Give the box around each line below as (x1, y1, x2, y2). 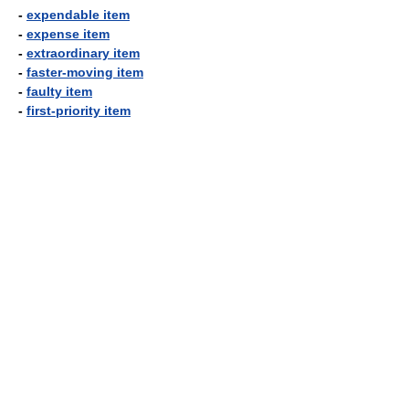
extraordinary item (26, 46, 140, 60)
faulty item (26, 84, 92, 99)
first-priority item (26, 103, 131, 118)
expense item (26, 26, 110, 41)
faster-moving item (26, 65, 143, 79)
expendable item (26, 7, 130, 22)
